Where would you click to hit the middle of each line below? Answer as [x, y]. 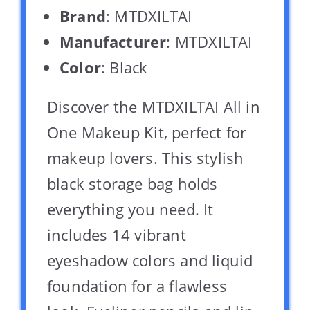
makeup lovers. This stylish [146, 158]
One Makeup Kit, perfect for [147, 133]
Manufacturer [113, 42]
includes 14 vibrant [117, 235]
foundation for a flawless [137, 286]
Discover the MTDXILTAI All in [154, 107]
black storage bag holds [133, 184]
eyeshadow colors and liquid [150, 261]
